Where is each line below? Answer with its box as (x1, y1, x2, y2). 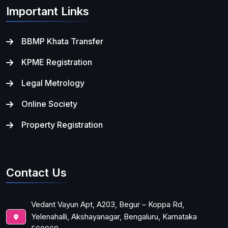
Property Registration (21, 119, 103, 130)
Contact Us (6, 165, 67, 179)
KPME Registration (21, 56, 92, 67)
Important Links (6, 4, 89, 18)
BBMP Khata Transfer (21, 36, 103, 46)
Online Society (21, 98, 77, 109)
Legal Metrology (21, 77, 84, 88)
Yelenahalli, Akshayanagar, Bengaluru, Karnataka (31, 211, 197, 221)
